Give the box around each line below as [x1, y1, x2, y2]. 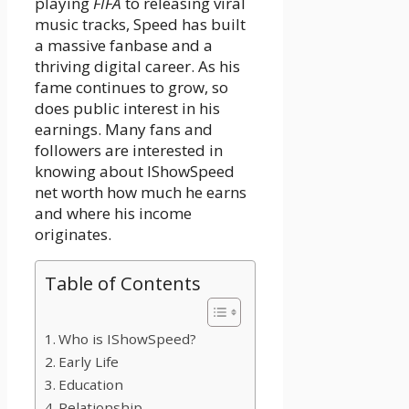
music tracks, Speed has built [35, 14, 246, 36]
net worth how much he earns [35, 182, 246, 204]
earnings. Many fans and [35, 119, 213, 141]
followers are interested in [35, 140, 223, 162]
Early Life [58, 352, 120, 372]
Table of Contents [45, 270, 201, 297]
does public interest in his [35, 98, 220, 120]
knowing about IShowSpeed [35, 161, 235, 183]
